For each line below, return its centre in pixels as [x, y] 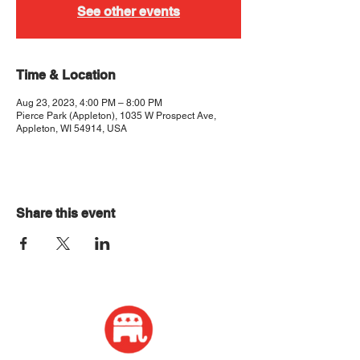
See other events [129, 11]
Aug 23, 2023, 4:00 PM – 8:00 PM [89, 102]
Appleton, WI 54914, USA [72, 128]
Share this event [65, 213]
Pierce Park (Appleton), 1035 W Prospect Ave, [116, 115]
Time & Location [66, 75]
